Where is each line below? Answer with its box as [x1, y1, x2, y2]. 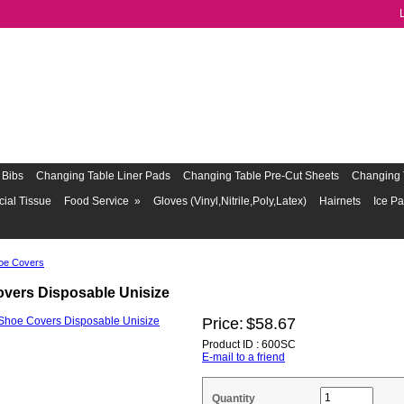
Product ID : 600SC [202, 338, 296, 352]
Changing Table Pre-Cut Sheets [183, 170, 339, 183]
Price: [202, 315, 243, 334]
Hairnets [319, 195, 361, 208]
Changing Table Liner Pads [36, 170, 170, 183]
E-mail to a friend [202, 351, 285, 364]
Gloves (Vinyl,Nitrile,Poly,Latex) [153, 195, 307, 208]
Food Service [64, 195, 129, 208]
